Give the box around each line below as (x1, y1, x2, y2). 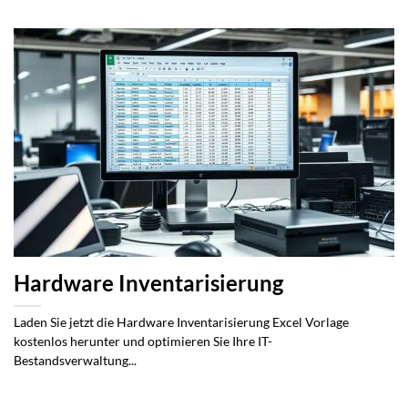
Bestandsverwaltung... (14, 353, 137, 369)
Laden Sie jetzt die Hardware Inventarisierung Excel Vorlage (14, 315, 349, 331)
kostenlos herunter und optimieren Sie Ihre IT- (14, 334, 272, 350)
